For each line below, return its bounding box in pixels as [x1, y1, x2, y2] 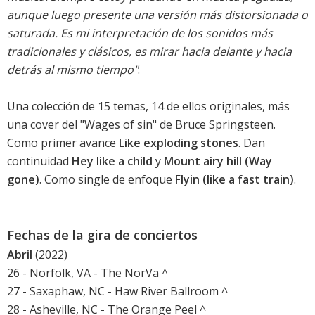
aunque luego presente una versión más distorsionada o [7, 7, 308, 23]
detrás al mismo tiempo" [7, 62, 138, 78]
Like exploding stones [119, 135, 238, 151]
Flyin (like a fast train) [175, 172, 294, 188]
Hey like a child [72, 153, 153, 169]
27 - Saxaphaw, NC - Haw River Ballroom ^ [7, 283, 228, 300]
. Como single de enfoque [39, 172, 175, 188]
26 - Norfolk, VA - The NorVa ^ [7, 265, 168, 281]
